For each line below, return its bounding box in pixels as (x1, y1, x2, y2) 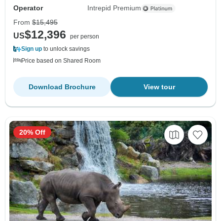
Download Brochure (28, 83, 96, 91)
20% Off (19, 128, 45, 137)
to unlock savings (42, 45, 90, 53)
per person (70, 33, 99, 40)
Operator (13, 4, 43, 12)
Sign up (21, 45, 42, 53)
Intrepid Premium (87, 4, 142, 12)
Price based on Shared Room (21, 57, 101, 65)
